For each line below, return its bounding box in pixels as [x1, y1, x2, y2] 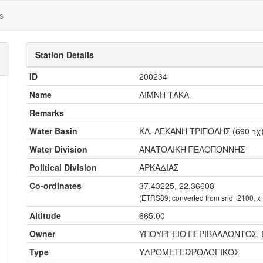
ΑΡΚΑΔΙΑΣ [139, 161, 178, 173]
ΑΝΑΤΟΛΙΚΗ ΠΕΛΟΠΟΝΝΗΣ [139, 143, 245, 155]
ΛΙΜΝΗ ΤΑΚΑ [139, 89, 189, 100]
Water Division [29, 143, 87, 155]
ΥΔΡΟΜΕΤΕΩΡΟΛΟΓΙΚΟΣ [139, 246, 239, 258]
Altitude [29, 210, 61, 221]
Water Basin [29, 125, 77, 137]
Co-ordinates [29, 180, 82, 191]
